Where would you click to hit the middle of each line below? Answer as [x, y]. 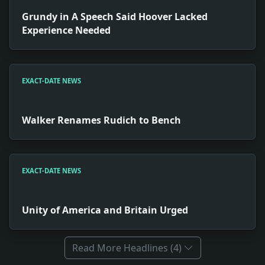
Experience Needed [66, 30]
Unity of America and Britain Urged [105, 210]
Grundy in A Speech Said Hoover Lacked [115, 17]
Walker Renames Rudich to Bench [101, 120]
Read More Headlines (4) [127, 248]
